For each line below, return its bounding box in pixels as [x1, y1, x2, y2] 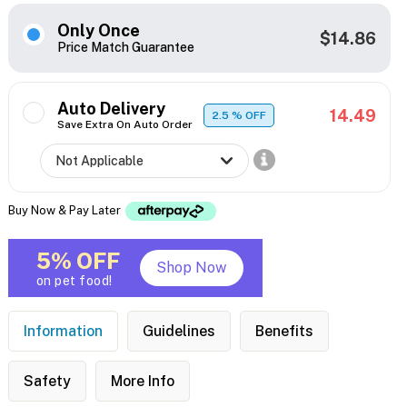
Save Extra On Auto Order [56, 118, 193, 132]
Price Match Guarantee [56, 40, 194, 55]
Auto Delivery [56, 99, 165, 119]
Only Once [56, 21, 140, 41]
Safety [23, 372, 71, 391]
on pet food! [35, 273, 113, 289]
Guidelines [142, 323, 215, 341]
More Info [110, 372, 174, 391]
